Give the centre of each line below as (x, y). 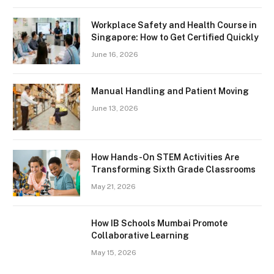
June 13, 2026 (115, 108)
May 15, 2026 (114, 252)
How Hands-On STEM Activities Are (165, 157)
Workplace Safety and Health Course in (174, 25)
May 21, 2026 (113, 186)
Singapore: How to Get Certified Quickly (175, 37)
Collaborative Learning (140, 235)
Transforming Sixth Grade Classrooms (173, 169)
